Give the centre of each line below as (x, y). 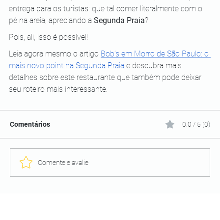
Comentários (30, 124)
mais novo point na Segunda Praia (67, 66)
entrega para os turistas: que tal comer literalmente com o (107, 9)
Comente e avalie (63, 162)
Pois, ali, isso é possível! (48, 37)
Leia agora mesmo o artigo (54, 54)
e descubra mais (154, 66)
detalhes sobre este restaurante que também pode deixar (106, 78)
